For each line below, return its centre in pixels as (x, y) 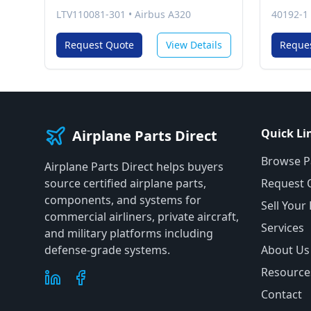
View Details (194, 45)
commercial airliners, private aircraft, (142, 217)
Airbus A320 (163, 14)
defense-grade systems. (107, 250)
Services (283, 228)
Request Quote (99, 45)
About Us (285, 250)
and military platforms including (129, 233)
